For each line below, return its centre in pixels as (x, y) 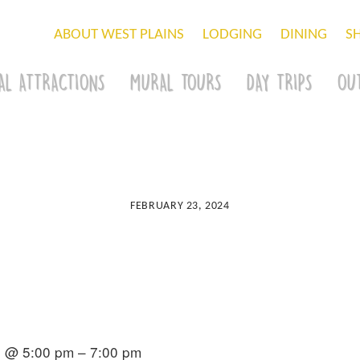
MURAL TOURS (176, 82)
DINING (303, 35)
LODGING (232, 35)
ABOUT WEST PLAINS (119, 35)
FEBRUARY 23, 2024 (180, 206)
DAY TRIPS (279, 82)
